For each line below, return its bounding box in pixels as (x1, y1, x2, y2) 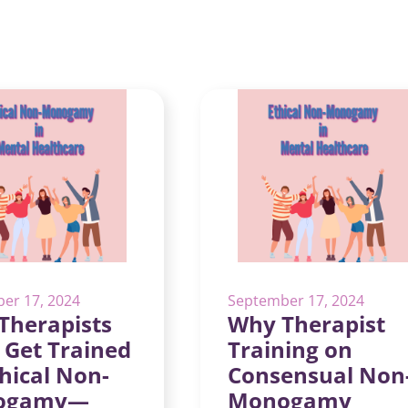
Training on (228, 334, 352, 364)
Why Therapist (228, 309, 385, 339)
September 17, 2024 (228, 291, 364, 311)
